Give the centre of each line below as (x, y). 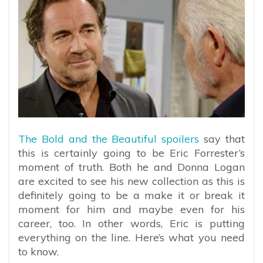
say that (222, 139)
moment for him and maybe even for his (131, 209)
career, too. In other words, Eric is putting (131, 223)
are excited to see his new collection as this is (131, 181)
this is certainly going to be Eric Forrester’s (131, 153)
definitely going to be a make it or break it (131, 195)
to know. (38, 251)
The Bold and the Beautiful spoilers (109, 139)
